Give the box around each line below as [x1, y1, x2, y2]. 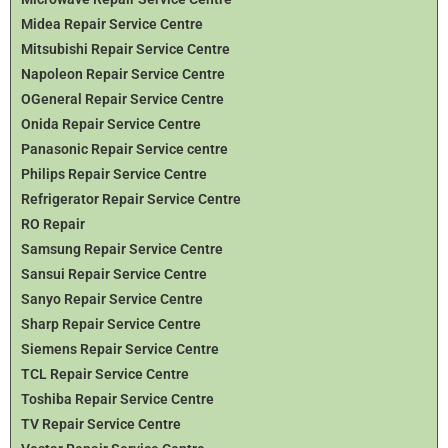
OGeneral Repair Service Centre [21, 90, 224, 107]
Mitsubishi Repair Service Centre [21, 40, 230, 57]
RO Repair [21, 215, 85, 232]
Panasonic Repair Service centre [21, 140, 228, 157]
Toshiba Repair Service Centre [21, 390, 214, 407]
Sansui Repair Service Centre [21, 265, 207, 282]
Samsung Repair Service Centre [21, 240, 223, 257]
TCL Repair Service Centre [21, 365, 189, 382]
